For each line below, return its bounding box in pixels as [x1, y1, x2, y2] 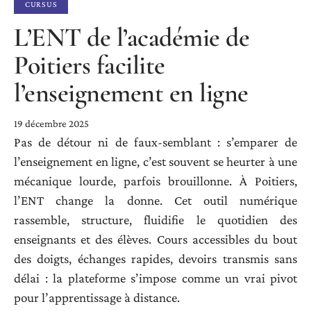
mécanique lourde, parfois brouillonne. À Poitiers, [14, 174, 297, 189]
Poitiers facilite [14, 49, 165, 82]
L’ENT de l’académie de [14, 22, 249, 54]
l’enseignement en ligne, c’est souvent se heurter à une [14, 154, 297, 169]
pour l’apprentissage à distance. [14, 290, 180, 305]
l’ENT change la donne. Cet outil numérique [14, 193, 297, 208]
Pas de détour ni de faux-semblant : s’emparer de [14, 135, 297, 150]
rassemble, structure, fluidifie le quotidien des [14, 212, 297, 228]
